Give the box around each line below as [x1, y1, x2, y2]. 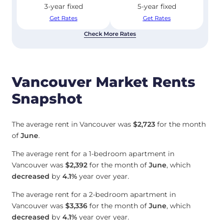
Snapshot [12, 90, 82, 108]
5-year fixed [137, 2, 176, 11]
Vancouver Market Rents [12, 74, 195, 91]
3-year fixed [44, 2, 83, 11]
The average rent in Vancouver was [12, 119, 133, 129]
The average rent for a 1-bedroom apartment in [12, 149, 174, 158]
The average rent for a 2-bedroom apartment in [12, 190, 176, 199]
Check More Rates [84, 30, 136, 38]
